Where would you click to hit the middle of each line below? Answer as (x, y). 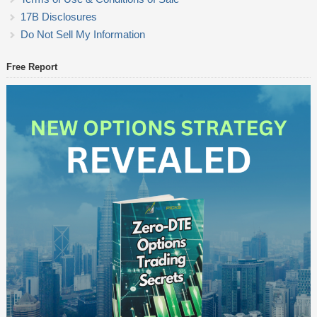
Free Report (31, 67)
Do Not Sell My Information (82, 35)
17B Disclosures (58, 17)
